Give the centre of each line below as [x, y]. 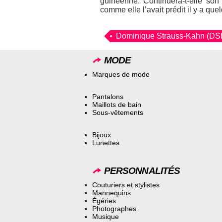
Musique [106, 217]
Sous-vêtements [118, 112]
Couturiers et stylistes [126, 185]
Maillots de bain [117, 104]
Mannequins [111, 193]
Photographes [114, 209]
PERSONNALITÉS [141, 170]
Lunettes [106, 142]
